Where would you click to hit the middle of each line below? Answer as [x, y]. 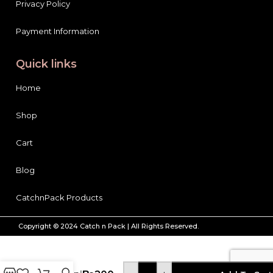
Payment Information [58, 31]
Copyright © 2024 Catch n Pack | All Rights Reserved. [108, 226]
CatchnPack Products [59, 197]
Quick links [46, 64]
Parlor [53, 262]
